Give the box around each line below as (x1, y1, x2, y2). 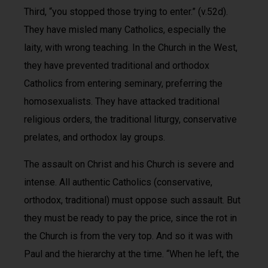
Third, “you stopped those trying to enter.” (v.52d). (24, 6, 228, 18)
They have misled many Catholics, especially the (24, 24, 226, 36)
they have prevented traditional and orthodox (24, 60, 209, 72)
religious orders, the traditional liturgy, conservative (24, 114, 237, 126)
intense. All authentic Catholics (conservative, (24, 176, 212, 188)
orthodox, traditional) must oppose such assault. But (24, 194, 240, 206)
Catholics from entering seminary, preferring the (24, 78, 223, 90)
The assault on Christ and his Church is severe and (24, 158, 234, 170)
